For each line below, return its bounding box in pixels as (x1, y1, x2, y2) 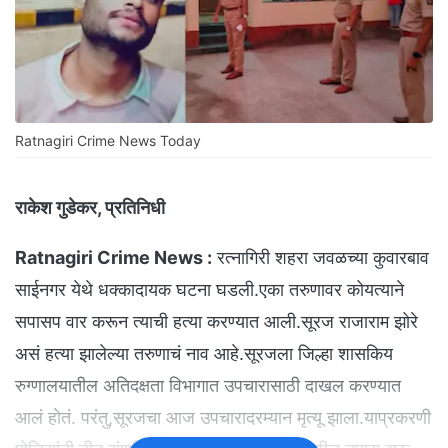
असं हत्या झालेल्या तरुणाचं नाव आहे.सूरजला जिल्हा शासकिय (15, 343, 393, 365)
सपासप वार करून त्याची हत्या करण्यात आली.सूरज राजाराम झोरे (15, 311, 418, 333)
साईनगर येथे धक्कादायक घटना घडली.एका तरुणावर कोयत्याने (15, 279, 404, 301)
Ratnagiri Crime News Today (15, 132, 201, 150)
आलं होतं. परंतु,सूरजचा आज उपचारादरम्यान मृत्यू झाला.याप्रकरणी (15, 407, 431, 429)
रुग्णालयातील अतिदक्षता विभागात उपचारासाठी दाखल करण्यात (15, 375, 401, 397)
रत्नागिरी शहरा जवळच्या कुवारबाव (212, 247, 429, 269)
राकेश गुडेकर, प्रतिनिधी (15, 197, 165, 219)
